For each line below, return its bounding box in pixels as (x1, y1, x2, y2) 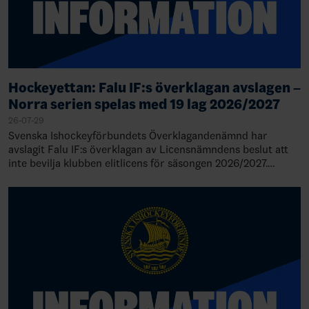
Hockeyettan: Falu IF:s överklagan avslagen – (8, 79, 301, 96)
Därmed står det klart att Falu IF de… (8, 170, 186, 183)
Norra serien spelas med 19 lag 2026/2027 (8, 96, 280, 112)
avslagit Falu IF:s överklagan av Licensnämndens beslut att (8, 143, 288, 156)
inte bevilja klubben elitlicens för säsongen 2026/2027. (8, 157, 268, 170)
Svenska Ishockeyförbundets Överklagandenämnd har (8, 129, 268, 142)
